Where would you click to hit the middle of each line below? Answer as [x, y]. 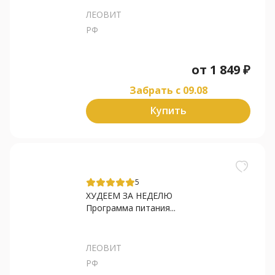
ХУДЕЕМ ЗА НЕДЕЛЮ [129, 195]
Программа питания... [131, 207]
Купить [168, 111]
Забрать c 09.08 [168, 90]
